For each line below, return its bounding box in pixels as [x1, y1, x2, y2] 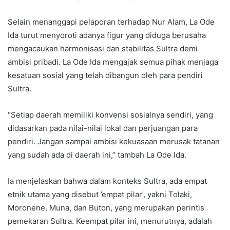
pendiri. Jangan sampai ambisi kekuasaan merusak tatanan [8, 136, 220, 146]
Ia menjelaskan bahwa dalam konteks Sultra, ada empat [8, 176, 207, 186]
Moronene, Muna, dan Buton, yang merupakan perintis [8, 202, 204, 213]
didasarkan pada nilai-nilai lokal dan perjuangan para [8, 123, 198, 133]
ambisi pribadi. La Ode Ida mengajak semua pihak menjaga [8, 56, 218, 67]
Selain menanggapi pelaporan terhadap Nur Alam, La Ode [8, 16, 215, 27]
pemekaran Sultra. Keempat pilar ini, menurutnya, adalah [8, 216, 212, 226]
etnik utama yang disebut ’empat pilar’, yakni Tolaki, [8, 189, 192, 199]
